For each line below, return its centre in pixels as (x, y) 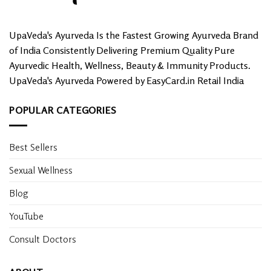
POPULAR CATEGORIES (63, 110)
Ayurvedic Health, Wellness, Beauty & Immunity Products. (130, 66)
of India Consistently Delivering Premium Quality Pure (122, 51)
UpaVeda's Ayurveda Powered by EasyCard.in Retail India (126, 81)
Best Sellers (33, 147)
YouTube (26, 216)
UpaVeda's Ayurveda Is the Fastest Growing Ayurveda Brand (134, 35)
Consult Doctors (43, 239)
